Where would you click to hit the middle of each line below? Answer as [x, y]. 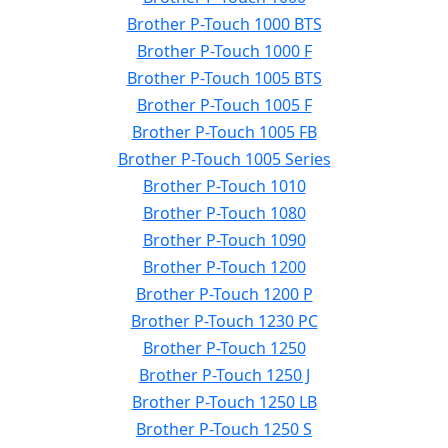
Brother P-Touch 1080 [224, 213]
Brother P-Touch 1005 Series [224, 159]
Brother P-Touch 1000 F [224, 51]
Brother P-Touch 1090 [224, 240]
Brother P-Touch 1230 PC [224, 321]
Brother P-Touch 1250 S [224, 429]
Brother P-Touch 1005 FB [224, 132]
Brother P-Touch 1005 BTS [224, 78]
